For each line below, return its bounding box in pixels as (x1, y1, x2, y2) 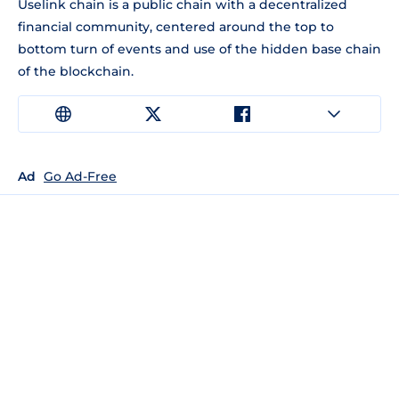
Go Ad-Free (44, 167, 117, 184)
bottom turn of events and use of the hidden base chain (18, 40, 381, 57)
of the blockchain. (18, 62, 134, 79)
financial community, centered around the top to (18, 18, 334, 35)
